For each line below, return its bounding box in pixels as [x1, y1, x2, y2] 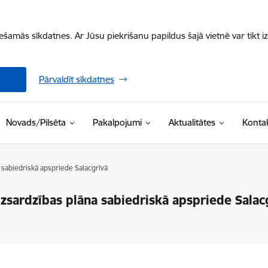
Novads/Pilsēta [5, 117, 66, 128]
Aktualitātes [168, 117, 215, 128]
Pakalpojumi [92, 117, 142, 128]
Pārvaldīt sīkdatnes [38, 74, 114, 85]
